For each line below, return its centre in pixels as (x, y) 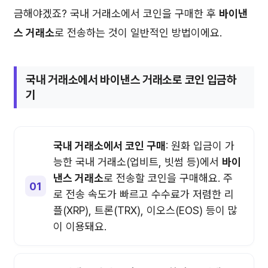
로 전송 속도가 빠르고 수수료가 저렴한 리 (144, 194)
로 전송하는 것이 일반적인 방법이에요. (138, 33)
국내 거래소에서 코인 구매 (109, 146)
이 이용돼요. (80, 227)
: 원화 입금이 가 (200, 146)
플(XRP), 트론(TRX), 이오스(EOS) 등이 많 (145, 211)
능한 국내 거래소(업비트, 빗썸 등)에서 (138, 162)
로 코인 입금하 (205, 80)
